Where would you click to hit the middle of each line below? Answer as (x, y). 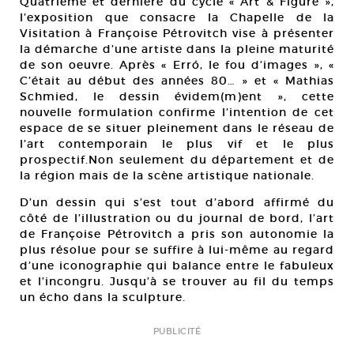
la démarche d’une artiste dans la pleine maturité (177, 49)
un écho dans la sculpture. (103, 297)
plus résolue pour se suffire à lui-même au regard (177, 250)
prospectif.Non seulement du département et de (177, 160)
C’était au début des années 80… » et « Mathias (177, 81)
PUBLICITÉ (177, 331)
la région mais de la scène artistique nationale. (167, 175)
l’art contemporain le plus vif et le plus (177, 144)
